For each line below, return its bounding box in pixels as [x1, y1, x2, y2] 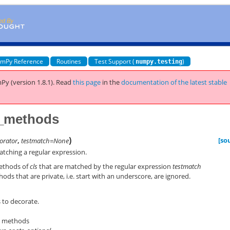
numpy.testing [136, 57, 183, 65]
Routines [56, 56, 82, 66]
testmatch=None [21, 136, 69, 145]
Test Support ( [94, 56, 135, 66]
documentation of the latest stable [121, 78, 227, 87]
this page [73, 78, 101, 87]
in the [102, 78, 122, 87]
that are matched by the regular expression [37, 162, 173, 171]
